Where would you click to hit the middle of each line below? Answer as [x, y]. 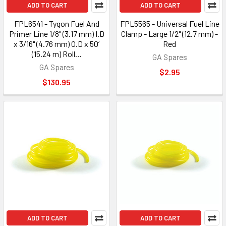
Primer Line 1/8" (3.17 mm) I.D [56, 34]
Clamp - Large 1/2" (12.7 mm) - [169, 34]
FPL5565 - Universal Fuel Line [169, 23]
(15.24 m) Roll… [56, 54]
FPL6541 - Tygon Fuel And [56, 23]
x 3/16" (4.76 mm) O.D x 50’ [56, 44]
